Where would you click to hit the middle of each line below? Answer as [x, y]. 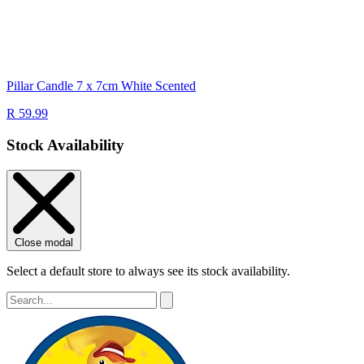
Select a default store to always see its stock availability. [148, 271]
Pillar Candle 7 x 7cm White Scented [101, 86]
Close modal [44, 242]
